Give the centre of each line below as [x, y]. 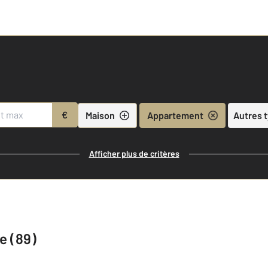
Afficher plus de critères [134, 153]
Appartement [175, 115]
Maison [100, 115]
